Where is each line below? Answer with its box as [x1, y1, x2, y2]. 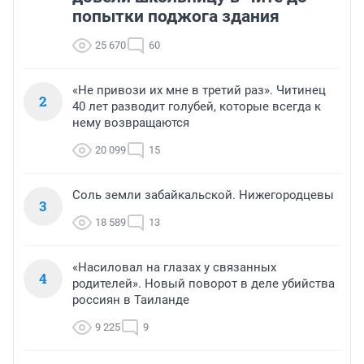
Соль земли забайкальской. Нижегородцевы [72, 188, 334, 203]
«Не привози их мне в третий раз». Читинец [72, 83, 326, 98]
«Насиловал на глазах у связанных [72, 260, 276, 275]
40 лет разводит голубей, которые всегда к [72, 99, 321, 115]
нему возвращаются [72, 115, 189, 131]
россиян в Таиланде [72, 292, 189, 308]
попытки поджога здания [72, 6, 279, 27]
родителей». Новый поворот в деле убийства [72, 276, 335, 292]
